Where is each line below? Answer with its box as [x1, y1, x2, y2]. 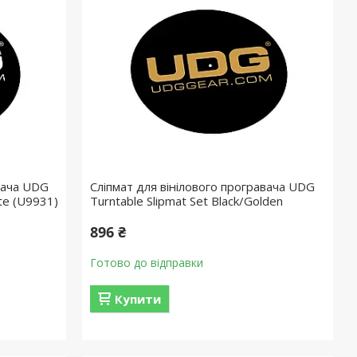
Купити [115, 291, 162, 307]
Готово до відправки [90, 255, 204, 270]
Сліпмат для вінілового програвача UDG [90, 178, 316, 194]
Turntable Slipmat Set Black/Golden [90, 193, 284, 209]
